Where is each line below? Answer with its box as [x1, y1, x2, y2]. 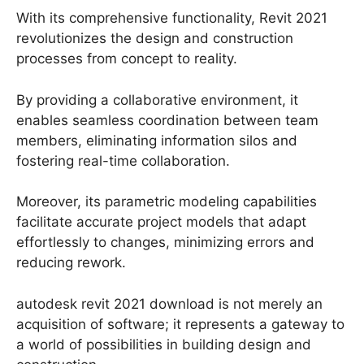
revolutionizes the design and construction [16, 30, 293, 47]
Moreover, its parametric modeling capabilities [16, 193, 317, 210]
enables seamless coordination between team [16, 111, 318, 128]
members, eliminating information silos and [16, 132, 297, 149]
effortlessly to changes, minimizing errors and [16, 234, 314, 251]
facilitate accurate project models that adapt [16, 214, 306, 231]
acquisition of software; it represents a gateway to [16, 315, 344, 332]
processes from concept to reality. [16, 50, 237, 67]
